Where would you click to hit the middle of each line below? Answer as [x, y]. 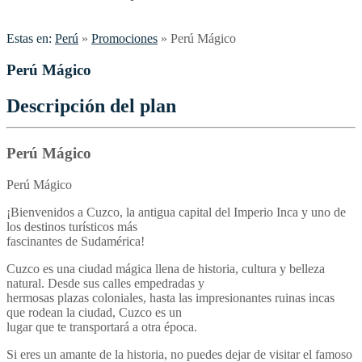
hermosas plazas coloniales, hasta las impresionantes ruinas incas [170, 297]
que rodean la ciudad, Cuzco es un [94, 312]
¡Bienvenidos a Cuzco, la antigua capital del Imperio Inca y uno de [176, 212]
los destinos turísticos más [72, 226]
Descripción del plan [91, 105]
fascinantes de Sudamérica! [76, 241]
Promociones [124, 39]
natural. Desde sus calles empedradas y [105, 283]
